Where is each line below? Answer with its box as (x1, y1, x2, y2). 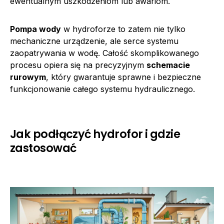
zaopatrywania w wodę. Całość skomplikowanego (10, 47, 199, 58)
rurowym (10, 71, 46, 82)
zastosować (10, 139, 76, 156)
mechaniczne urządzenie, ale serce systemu (10, 35, 178, 46)
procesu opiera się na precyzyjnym (10, 59, 146, 70)
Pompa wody (10, 23, 61, 34)
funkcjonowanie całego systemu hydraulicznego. (10, 83, 195, 94)
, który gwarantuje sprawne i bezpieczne (46, 71, 201, 82)
